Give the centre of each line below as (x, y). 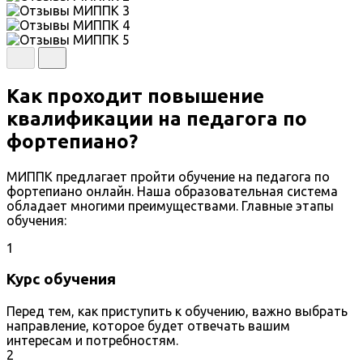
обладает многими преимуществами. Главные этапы (170, 206)
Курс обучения (61, 279)
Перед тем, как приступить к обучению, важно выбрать (177, 311)
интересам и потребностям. (92, 340)
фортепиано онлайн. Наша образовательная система (172, 192)
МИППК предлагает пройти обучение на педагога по (168, 177)
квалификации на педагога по (157, 119)
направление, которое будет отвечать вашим (148, 325)
